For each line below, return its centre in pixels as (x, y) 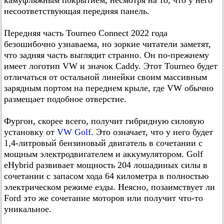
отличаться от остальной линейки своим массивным (105, 77)
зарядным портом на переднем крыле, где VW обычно (109, 88)
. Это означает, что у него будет (152, 132)
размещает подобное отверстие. (65, 99)
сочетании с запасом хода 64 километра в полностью (106, 176)
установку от (30, 132)
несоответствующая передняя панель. (77, 11)
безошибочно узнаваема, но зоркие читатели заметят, (107, 44)
